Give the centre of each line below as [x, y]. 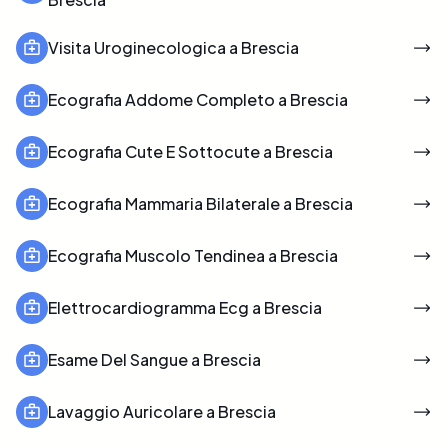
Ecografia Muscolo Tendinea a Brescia [193, 255]
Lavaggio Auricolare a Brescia [162, 411]
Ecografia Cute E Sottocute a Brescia [190, 151]
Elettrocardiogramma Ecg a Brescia [185, 307]
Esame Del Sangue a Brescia [154, 359]
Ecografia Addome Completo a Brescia [198, 99]
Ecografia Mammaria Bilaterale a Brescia [200, 203]
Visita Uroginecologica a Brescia [173, 47]
